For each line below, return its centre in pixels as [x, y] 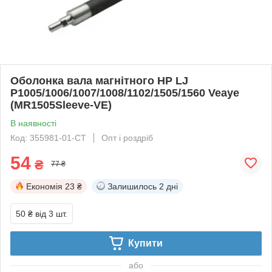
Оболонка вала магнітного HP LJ [99, 80]
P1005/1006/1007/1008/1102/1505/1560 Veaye [125, 93]
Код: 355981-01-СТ [48, 138]
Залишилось [132, 186]
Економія [44, 186]
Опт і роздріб [127, 138]
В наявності [33, 123]
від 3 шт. [51, 213]
